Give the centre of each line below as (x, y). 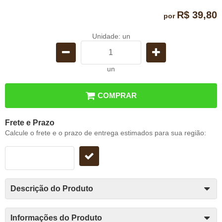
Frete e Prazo (30, 122)
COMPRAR (117, 95)
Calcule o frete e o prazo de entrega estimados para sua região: (106, 133)
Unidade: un (111, 36)
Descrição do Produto (52, 188)
